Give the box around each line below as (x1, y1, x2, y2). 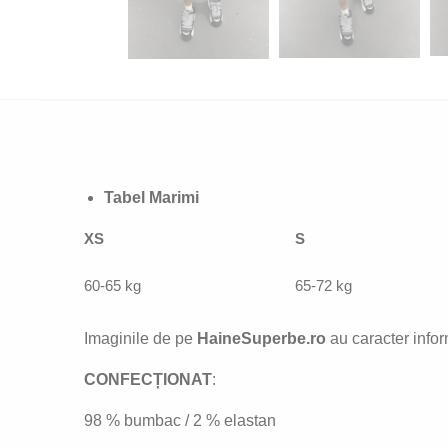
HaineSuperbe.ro (196, 330, 330, 348)
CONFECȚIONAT (83, 370, 212, 388)
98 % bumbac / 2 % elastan (83, 411, 276, 429)
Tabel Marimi (103, 189, 199, 207)
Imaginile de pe (83, 330, 197, 348)
